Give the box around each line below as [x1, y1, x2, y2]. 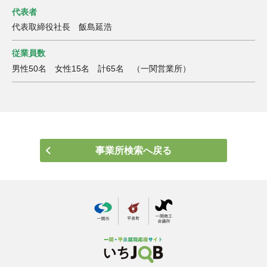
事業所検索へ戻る [95, 145, 172, 156]
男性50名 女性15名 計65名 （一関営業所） [12, 63, 191, 73]
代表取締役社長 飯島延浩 [12, 22, 112, 32]
